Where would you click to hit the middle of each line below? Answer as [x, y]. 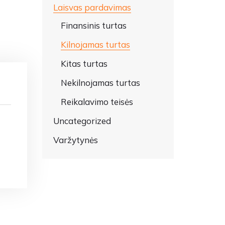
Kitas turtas [84, 64]
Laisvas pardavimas [92, 7]
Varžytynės [75, 140]
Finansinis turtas [93, 25]
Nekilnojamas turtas [100, 83]
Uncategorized [82, 121]
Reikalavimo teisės [97, 102]
